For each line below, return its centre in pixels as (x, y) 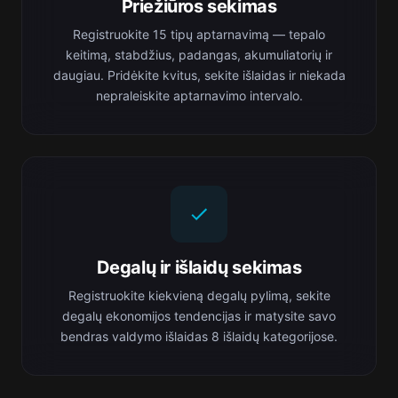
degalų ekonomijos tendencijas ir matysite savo (199, 316)
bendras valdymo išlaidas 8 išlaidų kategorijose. (199, 336)
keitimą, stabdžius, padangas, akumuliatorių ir (199, 55)
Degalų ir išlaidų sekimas (199, 267)
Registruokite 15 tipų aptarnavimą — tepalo (199, 34)
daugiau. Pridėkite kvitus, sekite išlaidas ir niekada (199, 75)
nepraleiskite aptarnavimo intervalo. (199, 96)
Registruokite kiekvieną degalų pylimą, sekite (199, 295)
